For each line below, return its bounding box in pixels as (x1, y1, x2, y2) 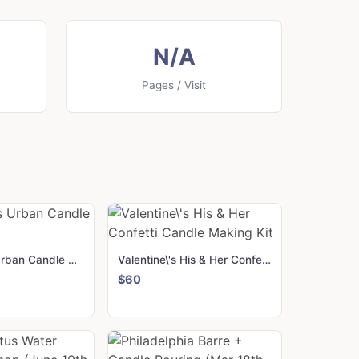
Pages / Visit (142, 79, 206, 92)
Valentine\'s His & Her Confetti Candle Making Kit (262, 253, 272, 267)
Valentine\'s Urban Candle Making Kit (67, 253, 77, 267)
